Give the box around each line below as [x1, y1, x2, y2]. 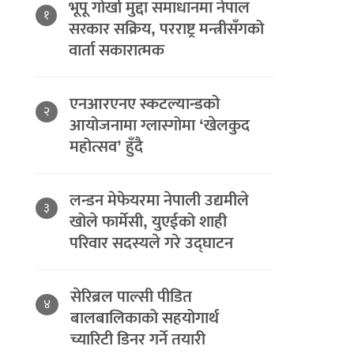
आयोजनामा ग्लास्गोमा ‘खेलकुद [70, 111, 250, 139]
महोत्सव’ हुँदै [70, 133, 144, 160]
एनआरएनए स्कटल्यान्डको [70, 90, 220, 118]
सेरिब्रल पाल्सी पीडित [70, 283, 193, 311]
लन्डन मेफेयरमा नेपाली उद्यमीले [70, 186, 250, 214]
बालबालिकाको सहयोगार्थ [70, 304, 220, 332]
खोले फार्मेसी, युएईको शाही [70, 208, 228, 235]
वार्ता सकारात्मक [69, 36, 165, 64]
